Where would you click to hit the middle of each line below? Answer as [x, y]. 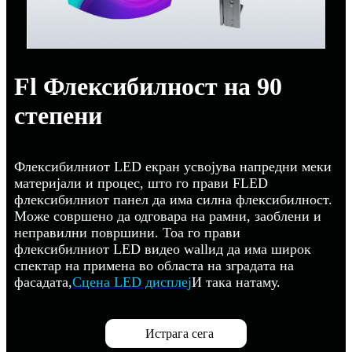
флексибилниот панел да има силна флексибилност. [173, 199]
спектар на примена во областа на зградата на [154, 265]
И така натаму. [236, 282]
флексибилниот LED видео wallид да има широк [163, 249]
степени [58, 115]
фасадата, [43, 282]
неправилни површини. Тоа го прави [127, 232]
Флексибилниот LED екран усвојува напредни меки [173, 166]
